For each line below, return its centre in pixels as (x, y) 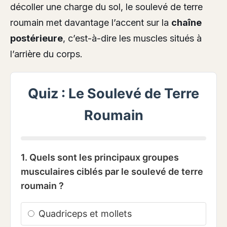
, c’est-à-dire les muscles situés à (132, 39)
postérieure (36, 39)
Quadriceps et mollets (84, 214)
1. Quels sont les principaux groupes (100, 158)
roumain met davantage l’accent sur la (91, 23)
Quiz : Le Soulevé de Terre (113, 94)
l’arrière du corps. (46, 54)
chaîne (186, 23)
